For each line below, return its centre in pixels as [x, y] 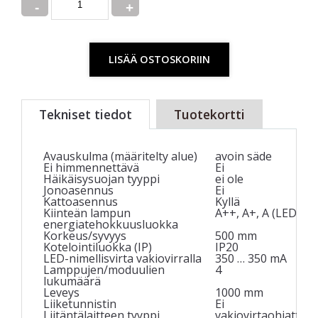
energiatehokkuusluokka [111, 224]
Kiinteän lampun [87, 213]
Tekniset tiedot [86, 114]
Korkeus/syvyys [85, 235]
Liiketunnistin [80, 303]
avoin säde [243, 156]
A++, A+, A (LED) [258, 213]
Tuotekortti [209, 114]
